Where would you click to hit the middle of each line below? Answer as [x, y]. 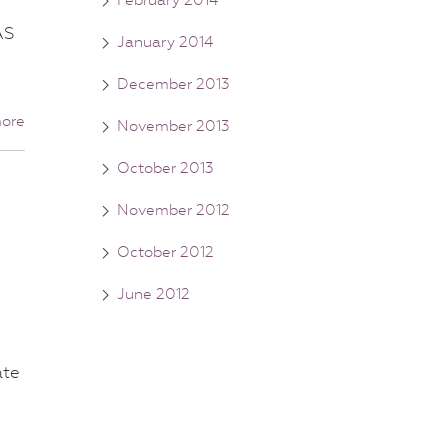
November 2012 [173, 209]
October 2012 [165, 251]
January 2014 [165, 41]
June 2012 [153, 293]
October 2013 [165, 167]
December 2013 [173, 83]
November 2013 [173, 125]
